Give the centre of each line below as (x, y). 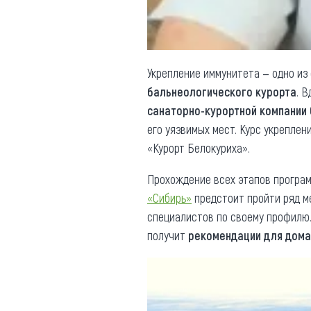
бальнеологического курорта (222, 92)
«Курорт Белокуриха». (199, 148)
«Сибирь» (169, 198)
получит (168, 235)
